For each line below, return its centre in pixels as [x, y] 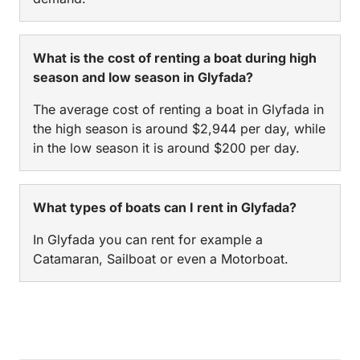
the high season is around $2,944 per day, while [179, 129]
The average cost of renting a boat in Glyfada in [178, 110]
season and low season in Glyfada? [143, 78]
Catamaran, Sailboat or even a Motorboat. [161, 259]
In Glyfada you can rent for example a [148, 240]
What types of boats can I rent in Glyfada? [165, 208]
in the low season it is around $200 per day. [166, 148]
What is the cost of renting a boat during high [175, 58]
